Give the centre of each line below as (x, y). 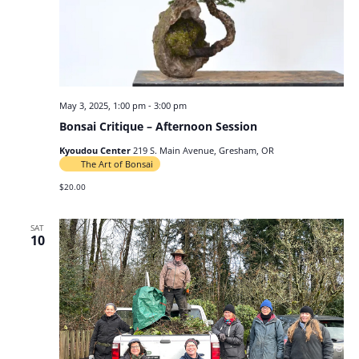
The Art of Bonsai (117, 164)
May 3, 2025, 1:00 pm (102, 106)
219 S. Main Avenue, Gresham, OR (203, 151)
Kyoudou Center (96, 151)
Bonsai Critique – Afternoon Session (158, 127)
